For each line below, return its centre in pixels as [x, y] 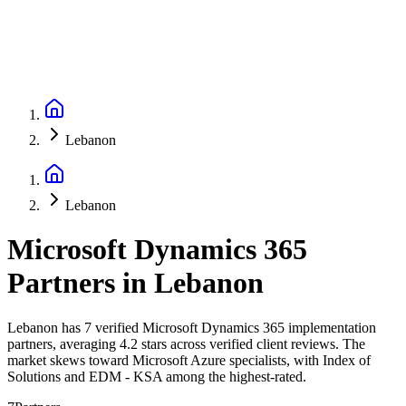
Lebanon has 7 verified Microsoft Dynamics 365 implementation [192, 327]
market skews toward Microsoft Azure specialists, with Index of [189, 360]
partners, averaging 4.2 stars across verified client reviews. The [186, 343]
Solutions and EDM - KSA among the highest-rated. [157, 376]
